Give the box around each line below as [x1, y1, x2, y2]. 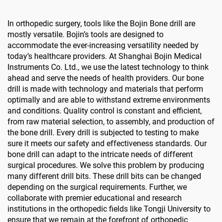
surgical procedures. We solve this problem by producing [7, 160, 204, 170]
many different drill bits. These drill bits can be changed [7, 171, 201, 181]
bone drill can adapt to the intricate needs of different [7, 149, 193, 159]
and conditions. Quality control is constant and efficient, [7, 106, 202, 115]
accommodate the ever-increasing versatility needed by [7, 40, 199, 50]
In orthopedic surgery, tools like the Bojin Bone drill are [7, 18, 195, 28]
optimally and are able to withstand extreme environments [7, 95, 210, 105]
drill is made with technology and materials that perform [7, 84, 203, 94]
